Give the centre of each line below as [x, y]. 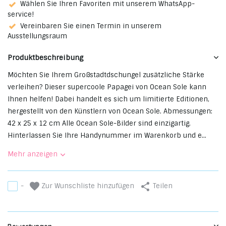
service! [21, 14]
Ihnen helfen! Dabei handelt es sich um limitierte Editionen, [108, 99]
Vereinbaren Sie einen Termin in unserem [91, 26]
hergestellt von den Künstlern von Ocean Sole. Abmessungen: [110, 111]
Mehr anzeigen [33, 154]
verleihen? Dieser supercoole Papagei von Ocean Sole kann [107, 87]
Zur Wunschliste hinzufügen [87, 186]
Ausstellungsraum [37, 36]
